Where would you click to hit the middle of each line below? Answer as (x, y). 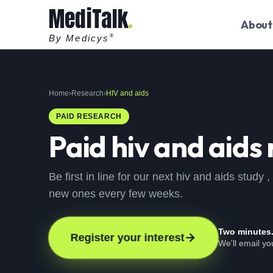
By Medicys (79, 38)
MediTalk (89, 19)
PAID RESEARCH (89, 116)
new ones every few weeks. (116, 194)
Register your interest (127, 238)
